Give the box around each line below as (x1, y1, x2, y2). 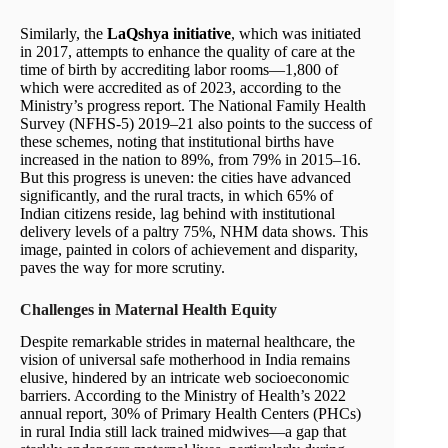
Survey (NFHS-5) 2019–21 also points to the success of (20, 114, 372, 132)
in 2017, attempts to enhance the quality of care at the (20, 42, 355, 60)
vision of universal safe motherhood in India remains (20, 351, 350, 369)
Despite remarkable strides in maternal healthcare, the (20, 333, 355, 351)
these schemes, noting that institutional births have (20, 132, 334, 150)
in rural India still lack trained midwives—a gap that (20, 423, 346, 441)
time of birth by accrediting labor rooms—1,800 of (20, 60, 338, 78)
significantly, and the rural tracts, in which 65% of (20, 186, 333, 204)
